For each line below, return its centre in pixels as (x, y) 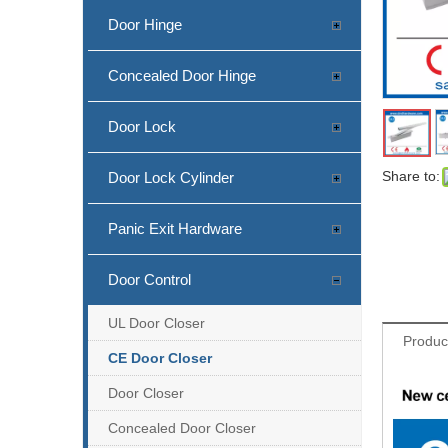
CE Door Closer (160, 357)
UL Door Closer (156, 322)
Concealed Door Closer (182, 427)
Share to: (411, 175)
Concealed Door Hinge (182, 75)
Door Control (149, 279)
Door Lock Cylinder (171, 177)
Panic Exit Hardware (175, 228)
